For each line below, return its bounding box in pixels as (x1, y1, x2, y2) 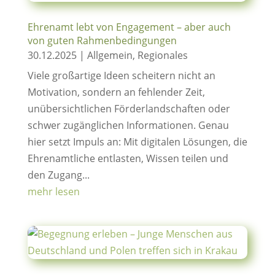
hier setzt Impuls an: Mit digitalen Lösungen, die (27, 135, 247, 149)
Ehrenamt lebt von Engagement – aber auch (27, 20, 231, 34)
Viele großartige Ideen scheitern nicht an (27, 69, 215, 82)
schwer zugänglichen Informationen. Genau (27, 118, 229, 132)
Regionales (137, 48, 188, 62)
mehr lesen (27, 185, 80, 198)
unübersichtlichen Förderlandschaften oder (27, 102, 230, 115)
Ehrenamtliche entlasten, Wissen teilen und (27, 152, 228, 165)
